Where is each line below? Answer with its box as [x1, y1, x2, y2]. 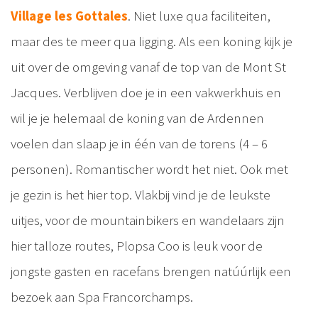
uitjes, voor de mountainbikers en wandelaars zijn [11, 212, 285, 229]
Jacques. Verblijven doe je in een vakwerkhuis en [11, 84, 281, 102]
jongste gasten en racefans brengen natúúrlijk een [11, 263, 291, 280]
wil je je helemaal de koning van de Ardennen [11, 109, 264, 127]
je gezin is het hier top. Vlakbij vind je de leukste [11, 186, 270, 204]
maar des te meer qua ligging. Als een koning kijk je [11, 33, 292, 50]
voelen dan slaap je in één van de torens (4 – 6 [11, 135, 268, 153]
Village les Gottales [11, 7, 128, 25]
